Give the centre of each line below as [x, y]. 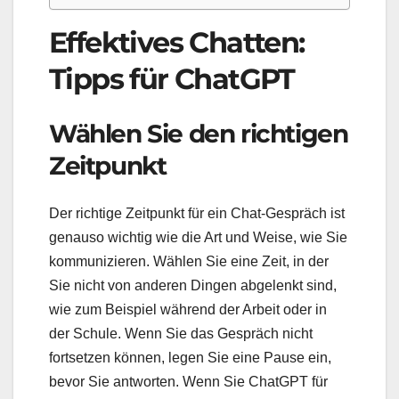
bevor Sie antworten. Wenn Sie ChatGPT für [188, 382]
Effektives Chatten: [177, 43]
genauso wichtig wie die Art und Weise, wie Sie [198, 238]
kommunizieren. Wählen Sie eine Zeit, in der [189, 262]
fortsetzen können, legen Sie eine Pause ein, [190, 358]
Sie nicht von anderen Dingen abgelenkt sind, [193, 286]
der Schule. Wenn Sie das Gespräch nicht [181, 334]
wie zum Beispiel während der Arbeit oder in [188, 310]
